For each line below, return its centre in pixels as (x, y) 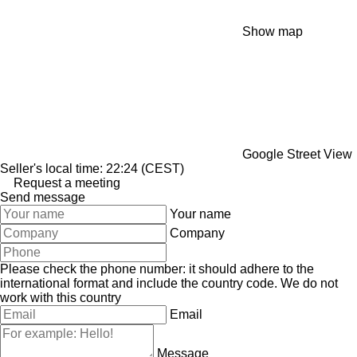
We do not (309, 283)
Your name (200, 214)
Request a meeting (67, 182)
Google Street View (297, 154)
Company (197, 233)
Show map (273, 31)
